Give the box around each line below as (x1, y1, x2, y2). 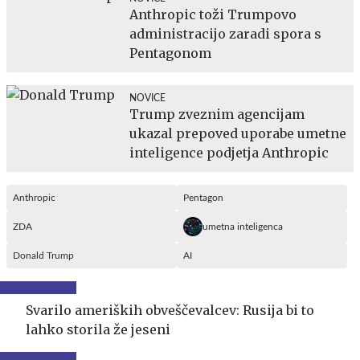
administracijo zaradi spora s (129, 25, 321, 42)
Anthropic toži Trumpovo (129, 6, 297, 22)
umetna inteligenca (202, 221, 283, 231)
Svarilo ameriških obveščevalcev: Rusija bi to (26, 301, 314, 318)
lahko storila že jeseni (26, 321, 170, 337)
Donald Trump (13, 250, 74, 260)
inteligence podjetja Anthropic (129, 144, 329, 161)
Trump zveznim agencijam (129, 105, 305, 122)
